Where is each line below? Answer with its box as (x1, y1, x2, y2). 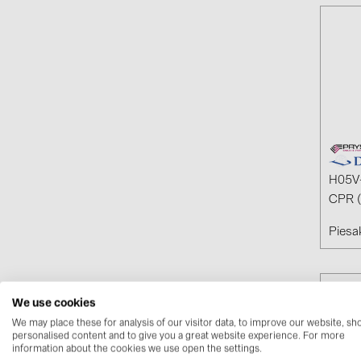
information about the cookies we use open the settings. (12, 344, 262, 354)
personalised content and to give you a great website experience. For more (12, 331, 345, 341)
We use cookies (12, 297, 96, 309)
